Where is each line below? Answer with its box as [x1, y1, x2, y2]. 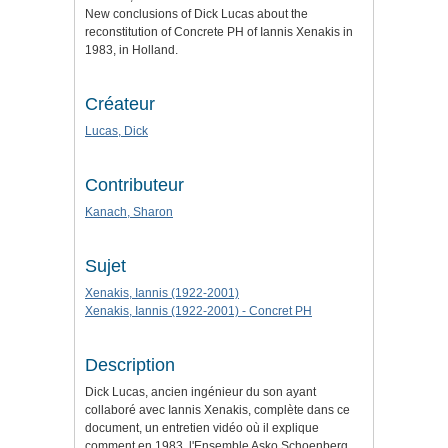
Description [85, 355, 175, 376]
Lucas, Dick [85, 124, 148, 139]
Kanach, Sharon [85, 205, 173, 220]
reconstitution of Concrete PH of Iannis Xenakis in [85, 25, 353, 40]
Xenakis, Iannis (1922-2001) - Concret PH [85, 304, 312, 319]
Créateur [85, 94, 155, 115]
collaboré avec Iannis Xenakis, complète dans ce [85, 403, 350, 418]
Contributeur [85, 175, 184, 196]
